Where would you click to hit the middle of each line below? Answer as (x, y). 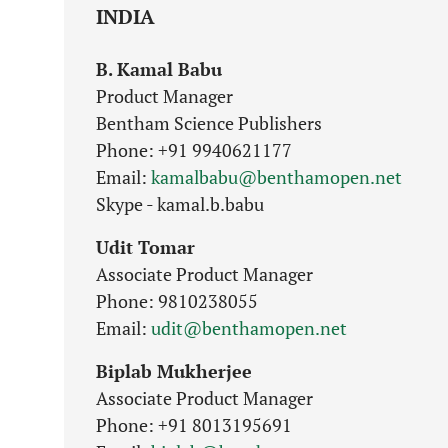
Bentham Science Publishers (209, 123)
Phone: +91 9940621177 (194, 150)
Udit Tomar (145, 247)
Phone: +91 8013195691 (194, 425)
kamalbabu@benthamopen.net (276, 177)
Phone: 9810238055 (177, 301)
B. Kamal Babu (159, 69)
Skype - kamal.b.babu (180, 204)
